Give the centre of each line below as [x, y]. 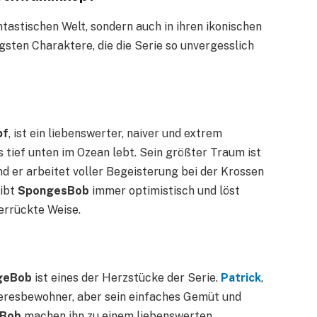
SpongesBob [53, 190]
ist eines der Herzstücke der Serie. [126, 278]
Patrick [241, 278]
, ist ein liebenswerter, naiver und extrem [115, 133]
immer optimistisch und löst [165, 190]
